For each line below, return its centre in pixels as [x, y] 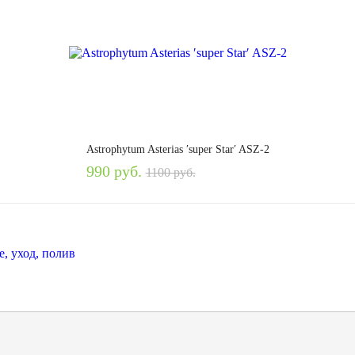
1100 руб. [170, 172]
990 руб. [116, 171]
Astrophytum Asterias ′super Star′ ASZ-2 [177, 149]
